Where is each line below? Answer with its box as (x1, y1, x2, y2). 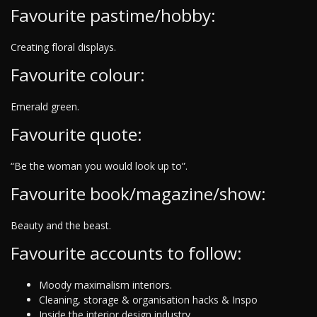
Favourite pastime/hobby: (11, 4, 216, 28)
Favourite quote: (11, 122, 142, 146)
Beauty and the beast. (11, 219, 111, 233)
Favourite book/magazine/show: (11, 182, 266, 206)
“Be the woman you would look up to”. (11, 159, 188, 173)
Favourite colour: (11, 63, 145, 87)
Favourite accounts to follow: (11, 241, 242, 265)
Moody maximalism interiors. (39, 278, 172, 292)
